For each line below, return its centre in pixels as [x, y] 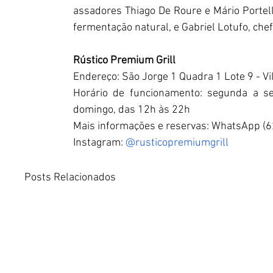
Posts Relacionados [70, 178]
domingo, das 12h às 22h [132, 110]
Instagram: [99, 143]
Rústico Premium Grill [126, 61]
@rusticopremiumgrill [177, 143]
